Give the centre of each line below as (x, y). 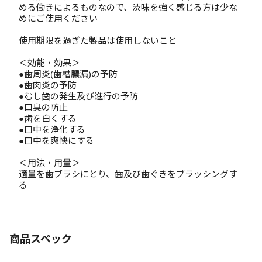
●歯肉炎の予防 (48, 85)
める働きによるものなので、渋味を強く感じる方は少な (128, 7)
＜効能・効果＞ (49, 63)
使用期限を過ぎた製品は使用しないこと (98, 41)
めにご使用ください (58, 18)
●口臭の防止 (43, 107)
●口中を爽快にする (56, 141)
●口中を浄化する (52, 130)
